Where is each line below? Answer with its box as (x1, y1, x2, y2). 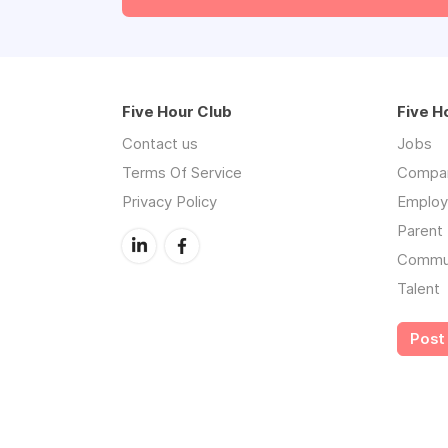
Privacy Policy (122, 192, 217, 211)
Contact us (122, 134, 198, 153)
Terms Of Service (122, 163, 242, 182)
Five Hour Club (122, 102, 232, 121)
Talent (397, 279, 440, 298)
